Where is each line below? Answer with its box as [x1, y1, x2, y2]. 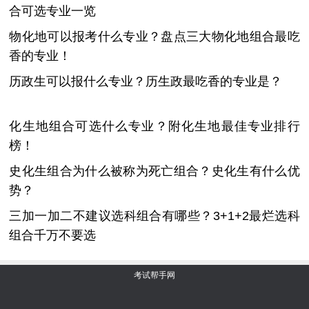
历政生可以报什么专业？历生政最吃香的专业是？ [9, 74, 283, 88]
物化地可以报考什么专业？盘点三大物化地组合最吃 [9, 29, 300, 43]
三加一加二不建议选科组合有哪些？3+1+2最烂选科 [9, 208, 300, 223]
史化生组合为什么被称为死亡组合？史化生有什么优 [9, 163, 300, 178]
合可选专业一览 [9, 3, 97, 18]
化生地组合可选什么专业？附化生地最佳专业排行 [9, 119, 300, 133]
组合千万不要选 [9, 228, 97, 242]
